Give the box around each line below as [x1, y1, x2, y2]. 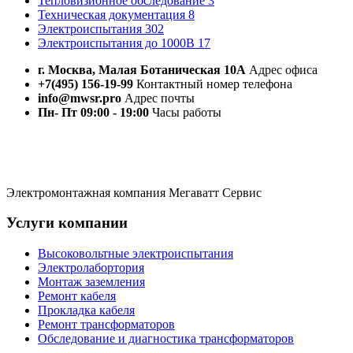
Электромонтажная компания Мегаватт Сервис [6, 185, 262, 199]
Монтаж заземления [38, 275, 145, 289]
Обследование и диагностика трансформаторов [38, 332, 294, 346]
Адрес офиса [246, 62, 318, 76]
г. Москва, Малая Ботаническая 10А [38, 62, 246, 76]
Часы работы [149, 105, 221, 119]
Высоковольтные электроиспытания [38, 247, 233, 261]
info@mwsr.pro [38, 91, 121, 105]
